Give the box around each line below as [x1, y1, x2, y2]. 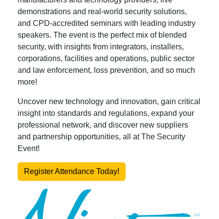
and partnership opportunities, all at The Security [18, 132, 185, 141]
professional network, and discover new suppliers [18, 121, 188, 129]
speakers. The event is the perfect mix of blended [18, 31, 187, 39]
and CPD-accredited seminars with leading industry [18, 19, 196, 27]
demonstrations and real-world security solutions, [18, 7, 187, 16]
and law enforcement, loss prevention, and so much [18, 66, 195, 74]
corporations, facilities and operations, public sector [18, 54, 195, 63]
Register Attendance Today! [24, 167, 119, 175]
